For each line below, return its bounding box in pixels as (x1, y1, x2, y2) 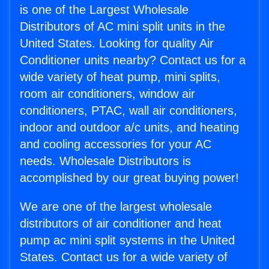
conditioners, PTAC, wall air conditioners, (20, 104, 237, 118)
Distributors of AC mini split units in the (20, 20, 225, 34)
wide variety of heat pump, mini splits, (20, 70, 220, 84)
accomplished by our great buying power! (20, 171, 239, 185)
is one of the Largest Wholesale (20, 3, 189, 17)
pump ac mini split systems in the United (20, 234, 235, 247)
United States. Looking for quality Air (20, 37, 214, 50)
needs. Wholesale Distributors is (20, 154, 191, 168)
